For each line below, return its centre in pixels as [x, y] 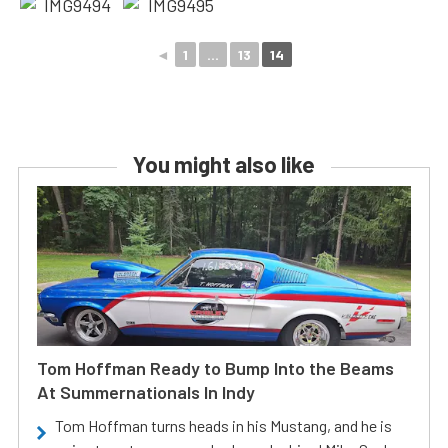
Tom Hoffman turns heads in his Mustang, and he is [223, 425]
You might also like [224, 164]
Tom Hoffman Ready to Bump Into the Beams [215, 368]
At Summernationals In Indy [146, 392]
